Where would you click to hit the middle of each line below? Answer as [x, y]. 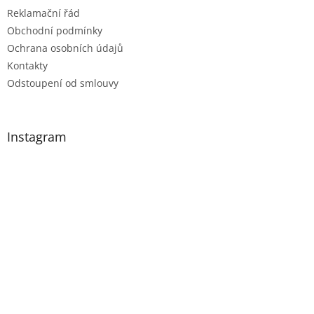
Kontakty [27, 66]
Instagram [37, 137]
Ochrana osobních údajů [65, 48]
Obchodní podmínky [55, 31]
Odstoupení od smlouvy [63, 83]
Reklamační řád [43, 13]
